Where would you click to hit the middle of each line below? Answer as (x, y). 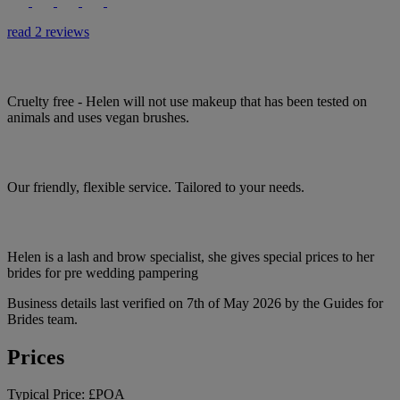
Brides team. (42, 319)
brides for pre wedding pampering (103, 272)
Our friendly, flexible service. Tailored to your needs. (156, 187)
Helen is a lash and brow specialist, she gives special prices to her (191, 256)
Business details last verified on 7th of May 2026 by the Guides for (195, 303)
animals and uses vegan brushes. (98, 117)
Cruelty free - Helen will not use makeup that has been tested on (187, 101)
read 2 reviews (48, 31)
